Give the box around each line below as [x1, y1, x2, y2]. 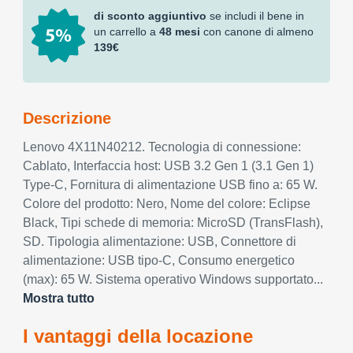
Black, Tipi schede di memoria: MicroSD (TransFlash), [23, 216, 323, 229]
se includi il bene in [206, 9, 304, 22]
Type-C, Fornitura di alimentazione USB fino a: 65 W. [23, 178, 318, 191]
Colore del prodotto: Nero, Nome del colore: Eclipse [23, 197, 310, 210]
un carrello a [94, 25, 159, 38]
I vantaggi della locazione [23, 325, 253, 347]
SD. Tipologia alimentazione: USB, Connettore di [23, 235, 296, 248]
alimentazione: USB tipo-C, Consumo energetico [23, 254, 295, 267]
